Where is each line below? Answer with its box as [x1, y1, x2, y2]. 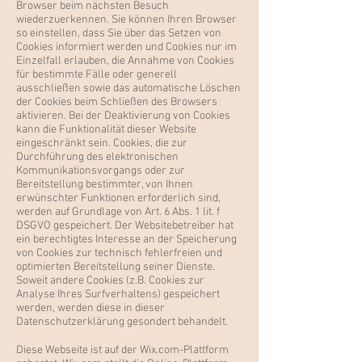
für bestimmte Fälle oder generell [16, 68, 177, 82]
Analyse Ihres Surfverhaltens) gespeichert [16, 288, 220, 301]
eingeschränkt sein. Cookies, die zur [16, 137, 187, 150]
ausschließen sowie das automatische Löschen [16, 82, 241, 95]
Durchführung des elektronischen [16, 150, 179, 164]
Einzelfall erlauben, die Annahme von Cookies [16, 54, 234, 68]
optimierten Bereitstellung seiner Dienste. [16, 260, 215, 274]
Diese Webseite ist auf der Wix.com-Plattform [16, 343, 229, 357]
